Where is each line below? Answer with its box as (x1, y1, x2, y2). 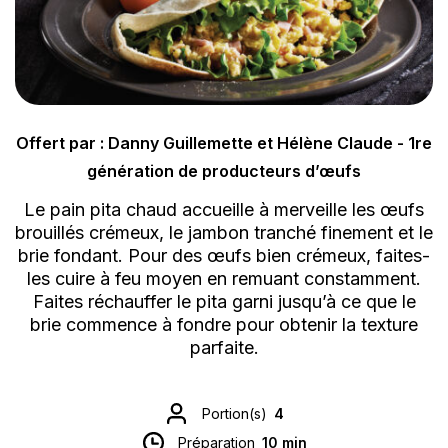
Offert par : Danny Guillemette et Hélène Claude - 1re (16, 132, 432, 153)
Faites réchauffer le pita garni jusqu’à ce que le (32, 291, 416, 313)
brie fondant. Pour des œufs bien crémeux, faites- (18, 245, 430, 267)
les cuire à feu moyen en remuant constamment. (27, 268, 421, 290)
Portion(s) (201, 404, 267, 422)
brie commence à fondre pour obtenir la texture (30, 314, 418, 336)
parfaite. (189, 337, 259, 359)
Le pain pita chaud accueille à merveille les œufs (24, 199, 424, 221)
